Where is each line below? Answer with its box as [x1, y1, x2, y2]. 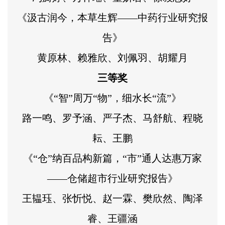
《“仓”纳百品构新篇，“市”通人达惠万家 [23, 152, 202, 164]
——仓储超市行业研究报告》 [47, 172, 178, 184]
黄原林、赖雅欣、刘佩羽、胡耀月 [37, 52, 188, 63]
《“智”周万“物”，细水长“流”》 [44, 92, 181, 103]
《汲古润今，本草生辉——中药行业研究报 [17, 12, 208, 23]
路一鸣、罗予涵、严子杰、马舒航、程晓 [22, 112, 203, 124]
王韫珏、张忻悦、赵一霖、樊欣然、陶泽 [22, 192, 203, 204]
